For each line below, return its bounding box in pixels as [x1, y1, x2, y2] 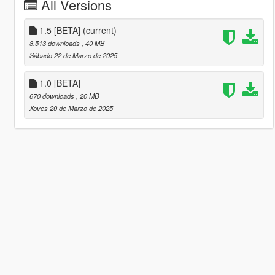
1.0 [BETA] [36, 76, 80, 89]
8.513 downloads [29, 37, 82, 48]
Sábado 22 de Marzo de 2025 [29, 50, 117, 60]
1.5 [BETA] [36, 23, 83, 36]
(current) [82, 23, 117, 36]
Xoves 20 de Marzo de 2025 [29, 103, 113, 113]
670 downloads [29, 90, 76, 101]
